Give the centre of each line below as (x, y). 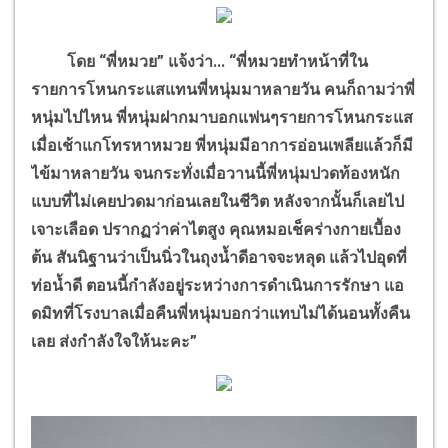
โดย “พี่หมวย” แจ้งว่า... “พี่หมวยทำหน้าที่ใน (199, 62)
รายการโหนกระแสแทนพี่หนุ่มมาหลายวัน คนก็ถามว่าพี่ (223, 90)
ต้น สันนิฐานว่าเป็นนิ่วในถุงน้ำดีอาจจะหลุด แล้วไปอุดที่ (219, 258)
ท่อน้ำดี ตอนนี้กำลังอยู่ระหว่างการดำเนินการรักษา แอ (217, 286)
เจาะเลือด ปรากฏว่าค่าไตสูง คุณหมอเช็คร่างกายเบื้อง (216, 230)
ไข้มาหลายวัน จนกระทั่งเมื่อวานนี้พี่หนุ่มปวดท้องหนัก (215, 174)
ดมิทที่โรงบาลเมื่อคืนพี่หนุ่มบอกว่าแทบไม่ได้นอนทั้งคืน (220, 314)
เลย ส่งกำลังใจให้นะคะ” (114, 342)
